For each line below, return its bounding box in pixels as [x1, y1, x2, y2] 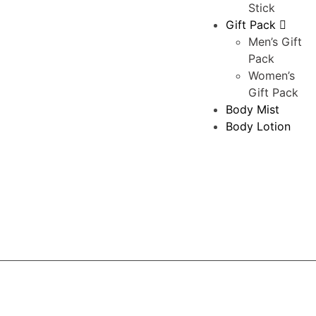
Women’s [248, 68, 295, 83]
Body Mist [226, 102, 279, 117]
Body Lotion [226, 119, 291, 134]
